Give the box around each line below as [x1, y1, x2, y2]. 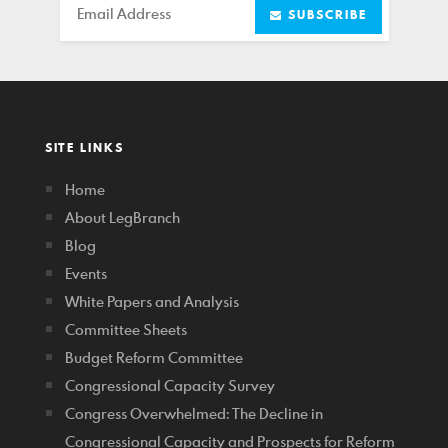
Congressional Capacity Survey [65, 376, 275, 396]
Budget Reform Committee [65, 348, 243, 368]
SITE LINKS [45, 139, 124, 157]
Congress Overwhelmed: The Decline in [65, 404, 323, 424]
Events [65, 264, 107, 284]
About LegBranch [65, 208, 180, 228]
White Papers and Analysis [65, 292, 239, 312]
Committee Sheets [65, 320, 187, 340]
